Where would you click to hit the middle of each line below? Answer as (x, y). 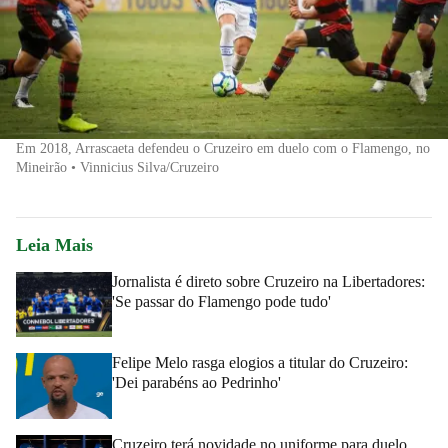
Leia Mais (54, 244)
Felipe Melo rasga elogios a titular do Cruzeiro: (260, 363)
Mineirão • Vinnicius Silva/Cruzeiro (117, 167)
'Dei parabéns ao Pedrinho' (196, 383)
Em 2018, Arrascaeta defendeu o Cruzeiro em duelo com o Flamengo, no (223, 148)
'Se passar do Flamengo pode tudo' (221, 301)
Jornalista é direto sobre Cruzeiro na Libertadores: (268, 281)
